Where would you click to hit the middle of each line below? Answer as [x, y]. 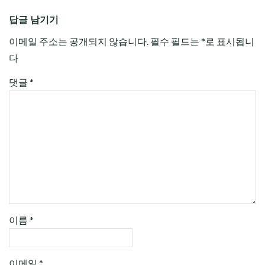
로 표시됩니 [230, 41]
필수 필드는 [176, 41]
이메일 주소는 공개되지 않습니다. [79, 41]
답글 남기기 [34, 20]
